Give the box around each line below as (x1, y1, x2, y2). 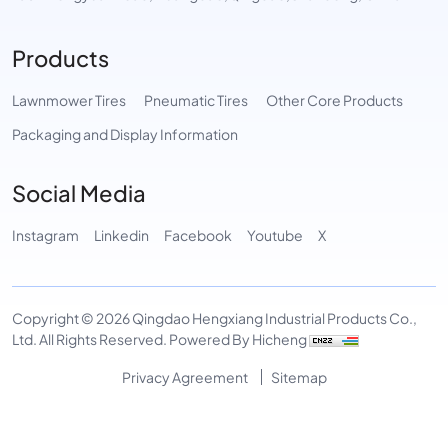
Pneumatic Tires (144, 89, 248, 109)
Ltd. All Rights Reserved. (12, 328, 169, 348)
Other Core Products (266, 89, 403, 109)
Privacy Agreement (121, 366, 248, 386)
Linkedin (94, 224, 149, 244)
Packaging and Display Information (12, 123, 238, 143)
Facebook (164, 224, 232, 244)
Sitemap (270, 366, 327, 386)
